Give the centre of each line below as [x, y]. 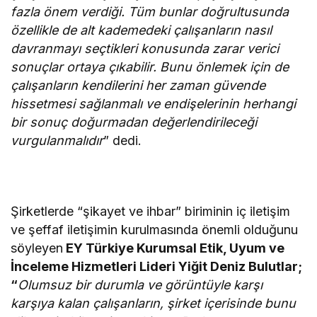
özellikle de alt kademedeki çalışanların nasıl [142, 30]
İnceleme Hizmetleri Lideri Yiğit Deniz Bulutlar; [157, 266]
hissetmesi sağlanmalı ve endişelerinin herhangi [154, 103]
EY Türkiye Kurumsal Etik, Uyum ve [174, 248]
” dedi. [123, 140]
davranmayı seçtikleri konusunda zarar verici [145, 48]
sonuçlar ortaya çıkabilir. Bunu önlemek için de [150, 67]
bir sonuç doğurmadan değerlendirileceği [134, 122]
